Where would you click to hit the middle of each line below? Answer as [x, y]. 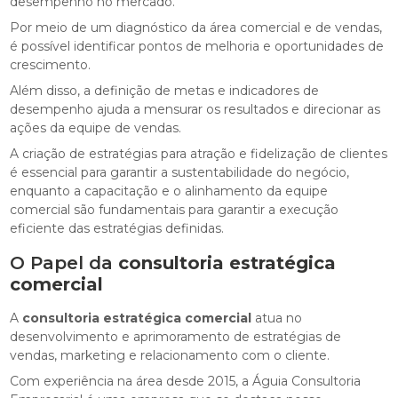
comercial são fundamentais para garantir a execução [175, 210]
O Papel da [64, 263]
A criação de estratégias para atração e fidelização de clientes [199, 154]
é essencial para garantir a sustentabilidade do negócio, [180, 173]
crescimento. [51, 65]
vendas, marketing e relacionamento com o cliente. [170, 356]
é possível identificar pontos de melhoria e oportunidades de [197, 47]
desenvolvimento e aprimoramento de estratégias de [176, 337]
